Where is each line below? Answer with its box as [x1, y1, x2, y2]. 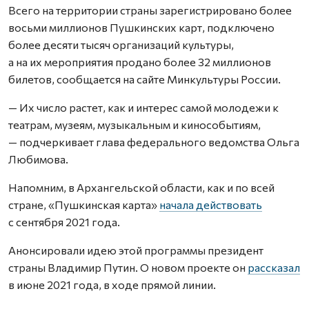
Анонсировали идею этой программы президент [8, 243, 263, 257]
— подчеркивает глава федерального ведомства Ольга [8, 135, 299, 148]
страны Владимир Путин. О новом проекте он [8, 261, 248, 274]
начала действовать [159, 198, 262, 211]
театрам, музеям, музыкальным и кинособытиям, [8, 118, 261, 131]
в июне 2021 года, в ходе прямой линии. [8, 278, 216, 291]
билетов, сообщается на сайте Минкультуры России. [8, 72, 281, 86]
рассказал [248, 261, 300, 274]
